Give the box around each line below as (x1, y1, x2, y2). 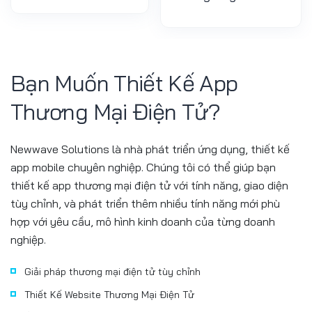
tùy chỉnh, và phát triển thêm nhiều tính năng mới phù (10, 196, 280, 210)
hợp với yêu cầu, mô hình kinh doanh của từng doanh (10, 214, 275, 228)
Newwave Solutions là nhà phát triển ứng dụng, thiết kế (10, 141, 290, 156)
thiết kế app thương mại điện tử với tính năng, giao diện (10, 178, 288, 192)
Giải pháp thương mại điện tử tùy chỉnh (24, 265, 201, 279)
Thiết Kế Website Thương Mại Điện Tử (24, 288, 194, 302)
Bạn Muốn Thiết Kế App (10, 68, 238, 97)
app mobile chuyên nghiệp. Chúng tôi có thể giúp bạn (10, 159, 276, 174)
